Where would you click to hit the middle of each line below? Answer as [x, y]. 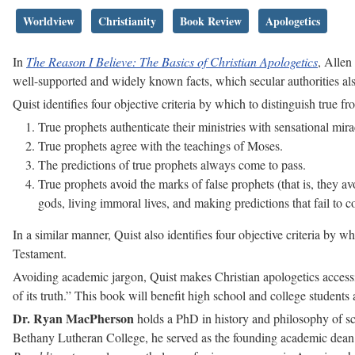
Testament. [40, 254]
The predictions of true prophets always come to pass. [172, 165]
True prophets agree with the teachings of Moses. [160, 146]
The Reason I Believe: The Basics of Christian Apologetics [172, 62]
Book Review [211, 21]
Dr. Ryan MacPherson [73, 319]
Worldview [49, 21]
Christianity [127, 21]
